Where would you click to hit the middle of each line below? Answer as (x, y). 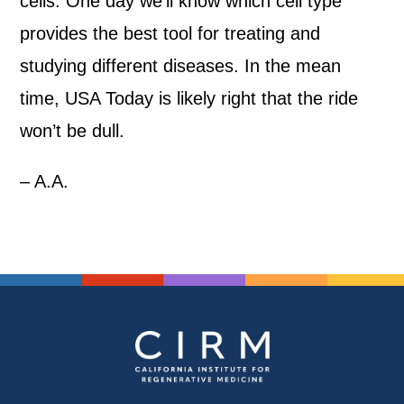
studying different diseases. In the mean (181, 66)
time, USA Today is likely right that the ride (189, 98)
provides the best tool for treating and (170, 33)
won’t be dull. (75, 131)
